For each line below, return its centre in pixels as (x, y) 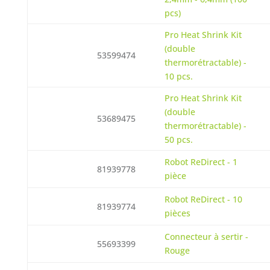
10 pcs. (178, 76)
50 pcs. (178, 140)
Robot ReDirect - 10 (203, 199)
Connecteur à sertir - (206, 237)
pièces (177, 213)
